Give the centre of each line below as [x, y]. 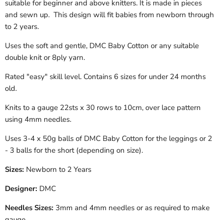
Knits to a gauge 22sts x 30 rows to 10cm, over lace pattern [103, 107]
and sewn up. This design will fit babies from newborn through [110, 14]
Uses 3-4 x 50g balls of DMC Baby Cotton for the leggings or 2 [109, 138]
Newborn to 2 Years [59, 169]
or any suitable [175, 45]
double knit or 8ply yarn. [45, 57]
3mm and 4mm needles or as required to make [133, 207]
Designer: [21, 188]
